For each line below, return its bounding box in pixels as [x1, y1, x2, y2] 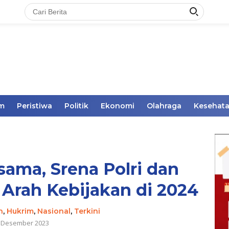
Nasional [37, 207, 71, 216]
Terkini [74, 207, 101, 216]
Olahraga [147, 101, 181, 110]
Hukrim [7, 207, 34, 216]
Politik [64, 101, 88, 110]
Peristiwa [17, 101, 52, 110]
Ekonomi [101, 101, 134, 110]
